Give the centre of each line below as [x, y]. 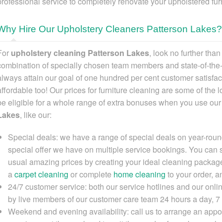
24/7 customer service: [47, 186]
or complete [91, 174]
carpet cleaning [41, 174]
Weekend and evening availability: [68, 211]
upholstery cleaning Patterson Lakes [80, 53]
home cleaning [139, 174]
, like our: [36, 114]
